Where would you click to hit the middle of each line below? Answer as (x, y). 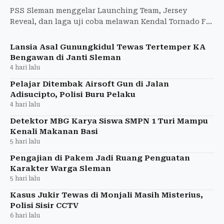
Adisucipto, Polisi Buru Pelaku (73, 94)
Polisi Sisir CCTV (44, 205)
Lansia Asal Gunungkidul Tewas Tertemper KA (108, 47)
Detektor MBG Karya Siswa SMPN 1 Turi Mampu (109, 121)
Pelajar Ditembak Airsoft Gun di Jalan (89, 84)
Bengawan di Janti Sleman (65, 57)
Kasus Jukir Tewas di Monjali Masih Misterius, (106, 195)
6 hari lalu (25, 215)
